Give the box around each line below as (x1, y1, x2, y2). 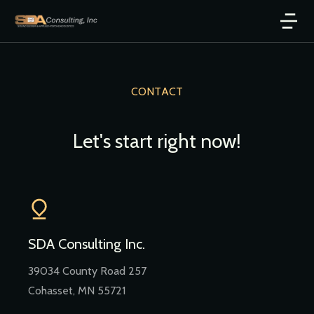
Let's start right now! (73, 129, 241, 153)
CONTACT (131, 85, 183, 98)
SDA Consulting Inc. (28, 235, 145, 252)
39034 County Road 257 (28, 264, 146, 278)
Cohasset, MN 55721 (28, 284, 125, 297)
